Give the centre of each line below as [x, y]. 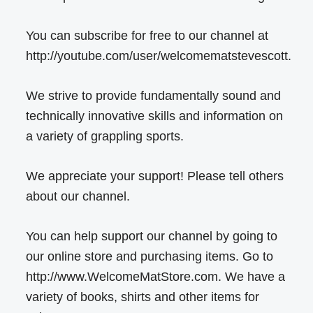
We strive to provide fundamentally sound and [154, 96]
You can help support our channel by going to [152, 236]
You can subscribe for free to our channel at [147, 36]
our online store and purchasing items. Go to [150, 257]
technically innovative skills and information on [155, 116]
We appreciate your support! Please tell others [155, 176]
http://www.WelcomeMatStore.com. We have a [156, 277]
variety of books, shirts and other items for [143, 297]
